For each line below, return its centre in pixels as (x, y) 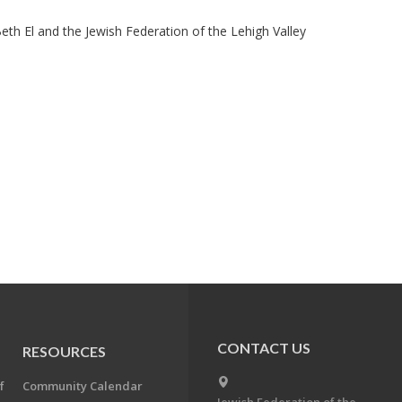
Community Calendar (83, 386)
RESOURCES (65, 351)
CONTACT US (264, 348)
